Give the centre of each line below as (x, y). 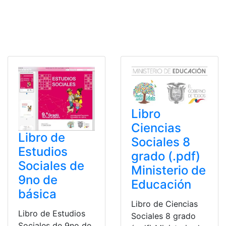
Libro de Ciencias (164, 204)
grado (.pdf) (166, 156)
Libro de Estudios (52, 214)
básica (37, 194)
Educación (161, 184)
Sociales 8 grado (163, 216)
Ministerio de (168, 170)
